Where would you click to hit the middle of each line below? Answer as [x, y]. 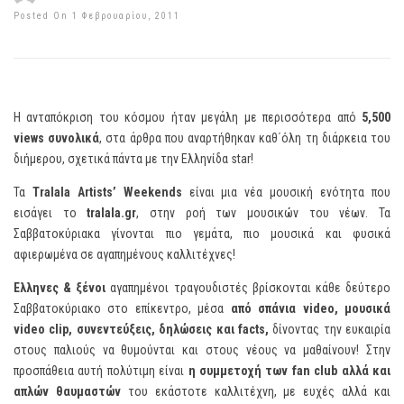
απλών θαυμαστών [67, 391]
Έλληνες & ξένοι [62, 288]
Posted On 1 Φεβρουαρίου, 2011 [97, 16]
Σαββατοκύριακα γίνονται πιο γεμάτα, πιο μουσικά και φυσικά [202, 234]
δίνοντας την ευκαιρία [331, 329]
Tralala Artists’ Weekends [107, 192]
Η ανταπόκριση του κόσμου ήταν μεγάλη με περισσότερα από [188, 117]
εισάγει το [50, 213]
